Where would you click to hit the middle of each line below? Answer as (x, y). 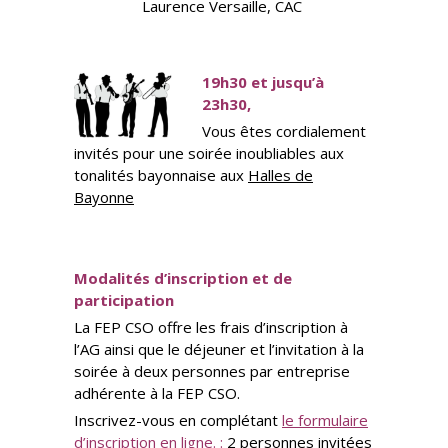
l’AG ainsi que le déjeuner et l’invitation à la (219, 349)
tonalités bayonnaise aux (161, 175)
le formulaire (325, 420)
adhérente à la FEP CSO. (157, 393)
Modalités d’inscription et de (183, 278)
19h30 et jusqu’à (263, 82)
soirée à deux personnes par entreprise (212, 371)
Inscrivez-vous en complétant (178, 420)
